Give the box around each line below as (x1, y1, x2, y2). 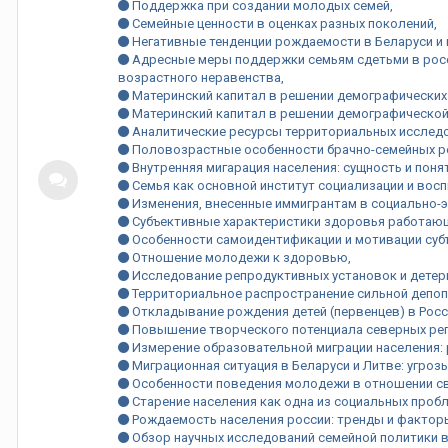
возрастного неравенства (118, 70, 281, 85)
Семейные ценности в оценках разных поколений (129, 16, 434, 31)
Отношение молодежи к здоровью (129, 250, 348, 265)
